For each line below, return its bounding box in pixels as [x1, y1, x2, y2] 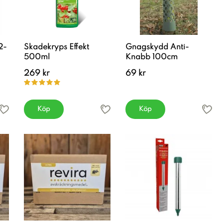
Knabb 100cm [125, 53, 178, 61]
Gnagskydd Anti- [125, 43, 189, 51]
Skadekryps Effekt [24, 43, 89, 51]
